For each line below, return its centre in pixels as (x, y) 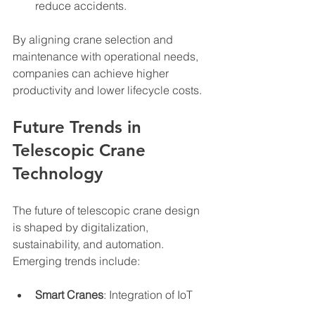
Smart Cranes (69, 294)
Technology (58, 173)
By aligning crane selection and (94, 39)
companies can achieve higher (92, 73)
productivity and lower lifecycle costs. (107, 90)
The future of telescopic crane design (108, 210)
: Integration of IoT (149, 294)
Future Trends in (79, 127)
